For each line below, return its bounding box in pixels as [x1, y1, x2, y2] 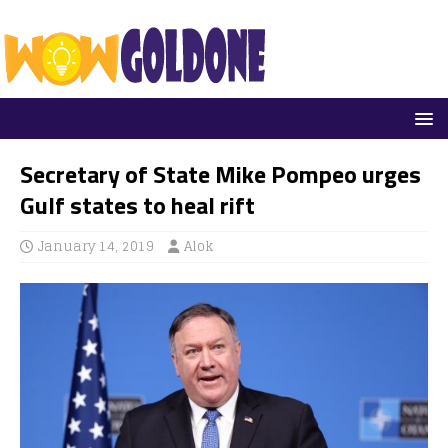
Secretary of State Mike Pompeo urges [20, 156, 421, 192]
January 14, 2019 [38, 235, 154, 258]
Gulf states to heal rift [20, 187, 255, 223]
